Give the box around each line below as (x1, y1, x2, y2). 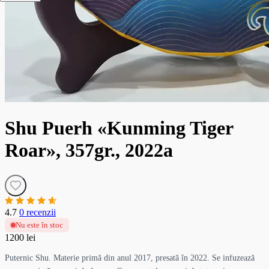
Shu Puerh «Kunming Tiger (5, 117, 233, 139)
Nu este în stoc (16, 220, 63, 229)
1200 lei (5, 232, 35, 243)
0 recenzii (19, 207, 56, 217)
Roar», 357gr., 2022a (5, 139, 173, 162)
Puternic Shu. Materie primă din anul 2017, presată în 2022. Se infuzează (5, 253, 255, 262)
